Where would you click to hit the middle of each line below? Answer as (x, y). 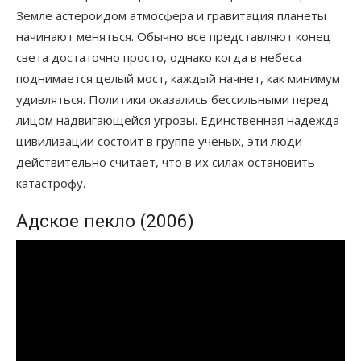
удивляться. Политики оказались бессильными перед (172, 99)
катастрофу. (51, 183)
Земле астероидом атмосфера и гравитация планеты (171, 15)
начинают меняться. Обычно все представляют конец (174, 36)
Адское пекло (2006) (105, 220)
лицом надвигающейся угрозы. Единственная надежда (178, 120)
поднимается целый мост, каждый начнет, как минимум (178, 78)
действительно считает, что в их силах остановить (166, 162)
